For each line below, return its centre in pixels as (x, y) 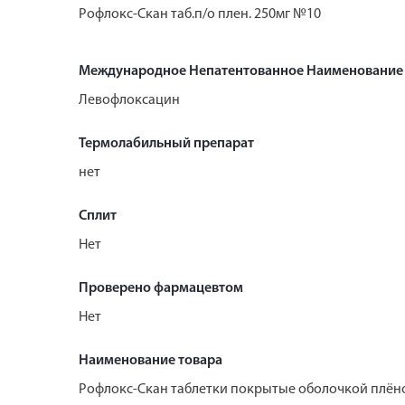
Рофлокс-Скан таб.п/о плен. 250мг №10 (200, 14)
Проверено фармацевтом (161, 288)
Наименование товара (151, 360)
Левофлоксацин (129, 100)
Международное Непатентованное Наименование (241, 71)
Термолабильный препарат (166, 143)
